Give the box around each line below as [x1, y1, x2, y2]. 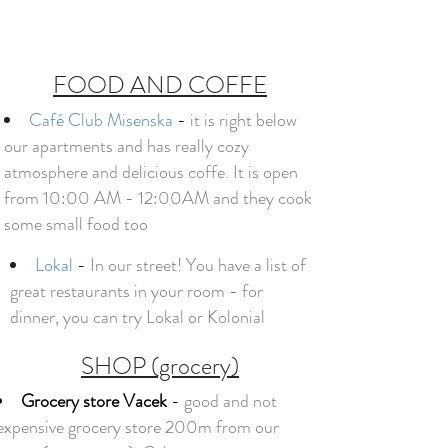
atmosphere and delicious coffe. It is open [4, 159, 298, 185]
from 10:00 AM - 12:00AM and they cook [4, 185, 312, 211]
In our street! [90, 252, 182, 278]
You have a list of [182, 252, 306, 278]
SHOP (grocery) [81, 349, 239, 383]
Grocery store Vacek [21, 388, 167, 414]
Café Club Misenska [29, 107, 177, 133]
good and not [180, 388, 277, 414]
